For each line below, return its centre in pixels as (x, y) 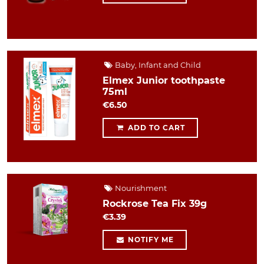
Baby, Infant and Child (157, 65)
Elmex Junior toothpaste (164, 80)
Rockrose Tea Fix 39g (155, 203)
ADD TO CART (155, 127)
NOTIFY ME (149, 239)
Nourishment (140, 188)
